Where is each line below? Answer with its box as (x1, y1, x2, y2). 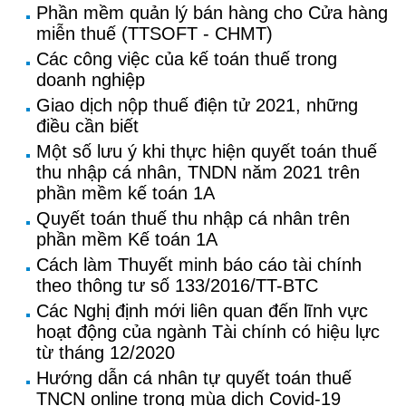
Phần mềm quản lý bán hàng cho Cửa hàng (36, 3, 388, 23)
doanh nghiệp (36, 70, 145, 90)
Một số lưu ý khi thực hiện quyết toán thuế (36, 141, 377, 161)
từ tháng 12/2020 (36, 343, 175, 362)
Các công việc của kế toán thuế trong (36, 49, 337, 69)
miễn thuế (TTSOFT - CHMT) (36, 24, 273, 43)
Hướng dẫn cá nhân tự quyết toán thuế (36, 368, 352, 388)
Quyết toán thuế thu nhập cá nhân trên (36, 208, 350, 228)
